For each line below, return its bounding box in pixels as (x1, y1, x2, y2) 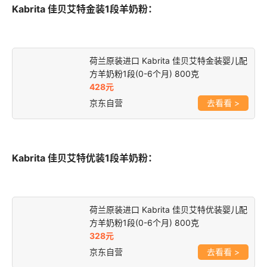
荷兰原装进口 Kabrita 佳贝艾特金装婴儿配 (89, 55, 247, 66)
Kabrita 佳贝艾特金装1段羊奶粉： (12, 2, 157, 15)
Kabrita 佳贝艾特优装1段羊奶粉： (12, 151, 157, 164)
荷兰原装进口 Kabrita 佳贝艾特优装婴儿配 (89, 204, 247, 215)
